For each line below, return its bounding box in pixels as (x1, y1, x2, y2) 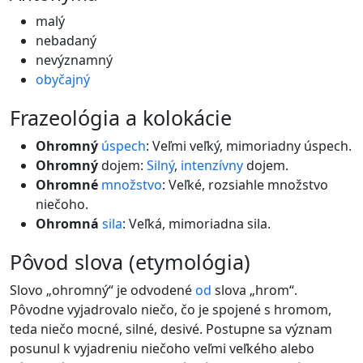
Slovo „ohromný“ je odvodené (10, 281, 195, 299)
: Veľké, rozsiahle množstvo (162, 176, 328, 194)
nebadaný (36, 32, 96, 49)
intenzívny (181, 156, 243, 174)
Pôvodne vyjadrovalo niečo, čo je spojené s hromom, (10, 301, 331, 318)
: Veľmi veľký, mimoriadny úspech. (146, 137, 352, 155)
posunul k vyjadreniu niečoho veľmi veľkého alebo (10, 340, 314, 357)
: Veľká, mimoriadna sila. (122, 215, 271, 233)
